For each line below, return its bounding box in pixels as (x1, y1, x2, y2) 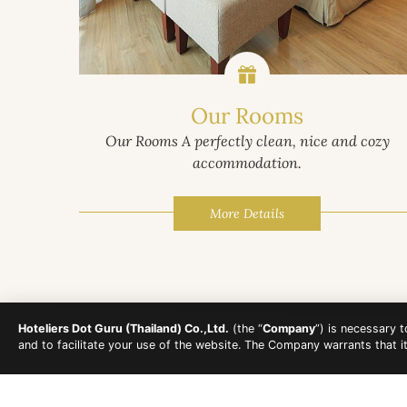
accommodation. (193, 154, 302, 173)
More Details (210, 205, 284, 223)
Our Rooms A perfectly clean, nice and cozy (104, 132, 390, 151)
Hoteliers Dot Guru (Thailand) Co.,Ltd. (18, 322, 229, 335)
